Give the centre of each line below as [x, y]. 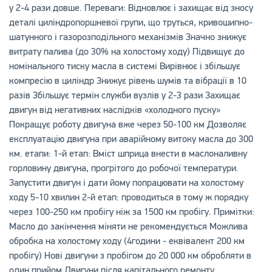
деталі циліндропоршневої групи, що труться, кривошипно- [131, 22]
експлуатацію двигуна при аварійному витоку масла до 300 [131, 139]
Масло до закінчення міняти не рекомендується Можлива [128, 226]
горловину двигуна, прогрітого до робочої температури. [124, 168]
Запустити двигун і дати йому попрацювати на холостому [126, 183]
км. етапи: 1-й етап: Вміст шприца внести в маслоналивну [128, 154]
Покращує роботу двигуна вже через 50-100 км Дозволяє [127, 124]
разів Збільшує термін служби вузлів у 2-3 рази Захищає [124, 95]
